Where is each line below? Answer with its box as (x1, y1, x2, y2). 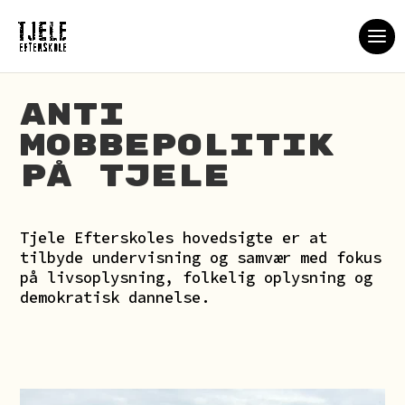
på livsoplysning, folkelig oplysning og (20, 268, 373, 287)
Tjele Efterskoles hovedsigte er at (20, 228, 328, 248)
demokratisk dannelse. (20, 287, 211, 307)
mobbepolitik (20, 127, 334, 165)
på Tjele (20, 157, 231, 195)
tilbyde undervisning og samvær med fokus (20, 248, 382, 268)
